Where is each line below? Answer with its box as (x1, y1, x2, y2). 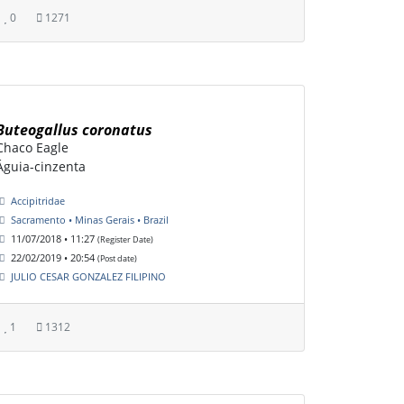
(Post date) (97, 252, 137, 265)
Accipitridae (11, 194, 65, 208)
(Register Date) (97, 234, 153, 246)
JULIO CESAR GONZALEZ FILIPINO (11, 270, 166, 284)
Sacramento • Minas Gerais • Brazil (11, 213, 169, 227)
